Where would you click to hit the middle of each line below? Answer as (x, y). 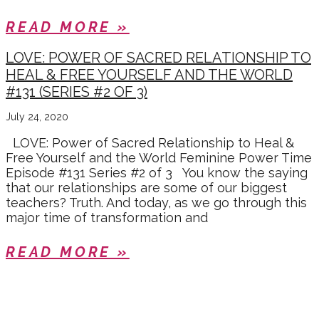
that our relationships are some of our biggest (146, 188)
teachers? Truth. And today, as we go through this (156, 203)
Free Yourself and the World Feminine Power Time (159, 158)
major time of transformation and (107, 218)
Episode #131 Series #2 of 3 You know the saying (157, 173)
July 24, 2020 (37, 117)
